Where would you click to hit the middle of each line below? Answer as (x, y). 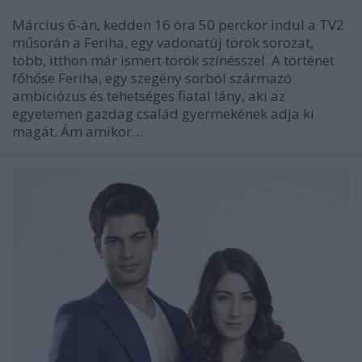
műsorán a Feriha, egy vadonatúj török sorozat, (163, 42)
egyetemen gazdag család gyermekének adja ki (163, 113)
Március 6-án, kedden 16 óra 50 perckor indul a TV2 (178, 24)
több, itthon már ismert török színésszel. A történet (173, 60)
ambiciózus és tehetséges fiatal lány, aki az (149, 95)
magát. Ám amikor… (78, 131)
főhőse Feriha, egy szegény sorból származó (152, 78)
